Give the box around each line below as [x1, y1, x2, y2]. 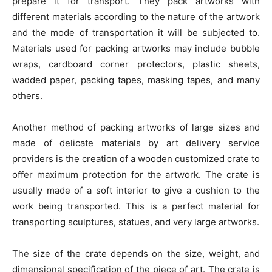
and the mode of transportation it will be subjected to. [12, 27, 260, 39]
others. [12, 90, 42, 102]
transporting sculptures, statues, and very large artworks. [12, 216, 259, 228]
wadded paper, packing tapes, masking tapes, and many [12, 74, 260, 86]
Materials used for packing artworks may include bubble [12, 42, 260, 55]
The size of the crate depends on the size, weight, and [12, 248, 260, 260]
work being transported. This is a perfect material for [12, 200, 260, 212]
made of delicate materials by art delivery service [12, 137, 260, 149]
